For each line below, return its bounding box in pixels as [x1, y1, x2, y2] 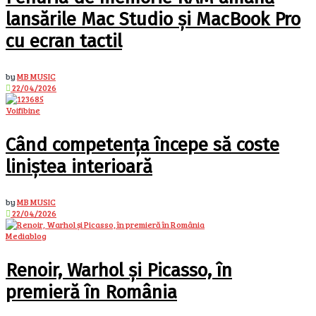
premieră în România [6, 281, 177, 303]
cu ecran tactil [6, 30, 122, 52]
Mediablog [6, 229, 47, 241]
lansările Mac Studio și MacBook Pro [6, 8, 300, 30]
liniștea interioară [6, 155, 152, 178]
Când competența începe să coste [6, 133, 279, 156]
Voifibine [6, 104, 40, 116]
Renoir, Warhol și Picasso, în [6, 259, 232, 281]
